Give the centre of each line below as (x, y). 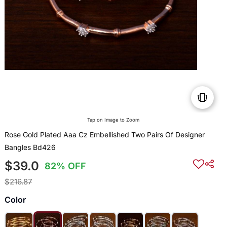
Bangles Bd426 (30, 147)
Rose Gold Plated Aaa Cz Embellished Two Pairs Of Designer (104, 135)
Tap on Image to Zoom (113, 120)
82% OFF (66, 166)
